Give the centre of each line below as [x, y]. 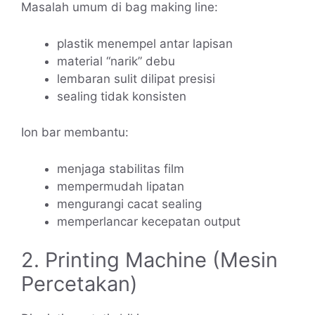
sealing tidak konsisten [122, 97]
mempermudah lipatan [121, 186]
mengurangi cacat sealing [129, 204]
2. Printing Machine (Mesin [149, 260]
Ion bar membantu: [75, 132]
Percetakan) [79, 284]
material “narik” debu [116, 62]
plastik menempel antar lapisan [145, 44]
